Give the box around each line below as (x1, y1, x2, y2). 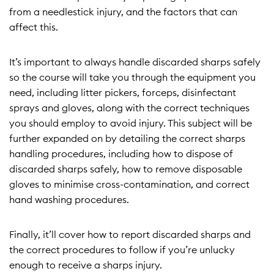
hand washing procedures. (9, 193, 129, 206)
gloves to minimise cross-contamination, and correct (9, 178, 250, 190)
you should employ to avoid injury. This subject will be (9, 117, 252, 129)
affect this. (9, 21, 58, 33)
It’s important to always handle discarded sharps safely (9, 56, 261, 68)
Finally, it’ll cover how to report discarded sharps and (9, 228, 251, 240)
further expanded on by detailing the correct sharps (9, 132, 245, 144)
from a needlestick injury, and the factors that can (9, 6, 237, 18)
